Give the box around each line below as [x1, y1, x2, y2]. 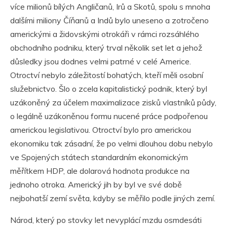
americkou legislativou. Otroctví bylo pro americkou [10, 125, 191, 135]
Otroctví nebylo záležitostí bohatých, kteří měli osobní [10, 70, 203, 81]
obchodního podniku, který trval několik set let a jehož [10, 43, 202, 53]
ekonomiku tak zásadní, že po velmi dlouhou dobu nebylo [10, 138, 213, 149]
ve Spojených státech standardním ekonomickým [10, 152, 188, 163]
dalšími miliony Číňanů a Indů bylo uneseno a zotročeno [10, 15, 209, 26]
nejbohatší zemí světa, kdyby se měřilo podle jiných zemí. [10, 193, 215, 204]
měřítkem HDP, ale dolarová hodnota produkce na [10, 166, 190, 176]
